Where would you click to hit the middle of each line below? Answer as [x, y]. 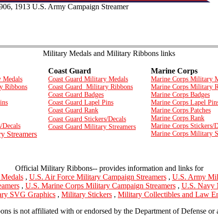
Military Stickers [87, 194]
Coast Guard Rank [73, 110]
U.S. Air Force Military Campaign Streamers [98, 177]
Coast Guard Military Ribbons [91, 87]
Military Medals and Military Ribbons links [109, 53]
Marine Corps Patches [181, 110]
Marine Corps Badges [180, 94]
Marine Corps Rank [178, 118]
